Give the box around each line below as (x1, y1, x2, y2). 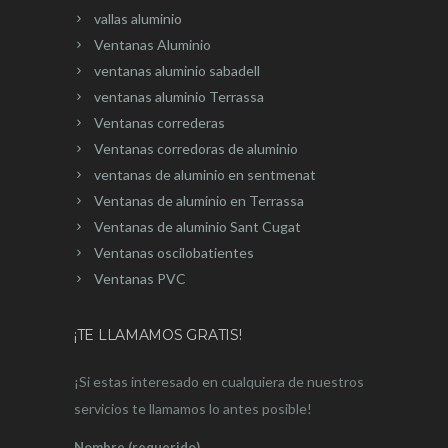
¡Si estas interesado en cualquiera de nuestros (74, 373, 364, 391)
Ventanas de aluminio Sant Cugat (94, 218, 301, 236)
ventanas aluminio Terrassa (94, 88, 264, 106)
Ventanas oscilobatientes (94, 244, 254, 262)
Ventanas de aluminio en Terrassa (94, 192, 304, 210)
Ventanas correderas (94, 114, 225, 132)
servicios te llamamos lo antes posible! (74, 400, 312, 418)
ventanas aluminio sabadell (94, 62, 260, 80)
